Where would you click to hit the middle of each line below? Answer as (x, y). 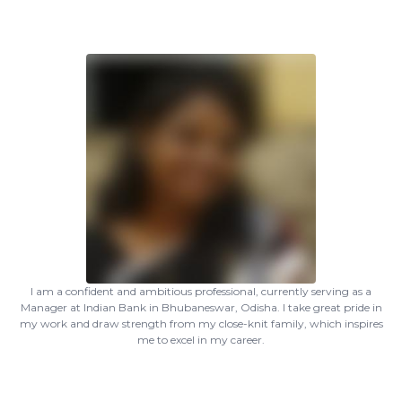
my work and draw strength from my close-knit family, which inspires (201, 323)
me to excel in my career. (201, 340)
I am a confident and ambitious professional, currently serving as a (201, 291)
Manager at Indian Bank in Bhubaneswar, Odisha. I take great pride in (201, 307)
